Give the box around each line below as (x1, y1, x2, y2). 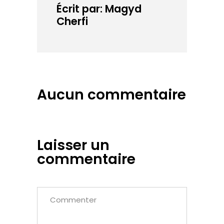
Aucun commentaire (37, 85, 186, 104)
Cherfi (56, 14, 88, 28)
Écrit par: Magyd (56, 1, 141, 16)
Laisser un (37, 135, 109, 155)
